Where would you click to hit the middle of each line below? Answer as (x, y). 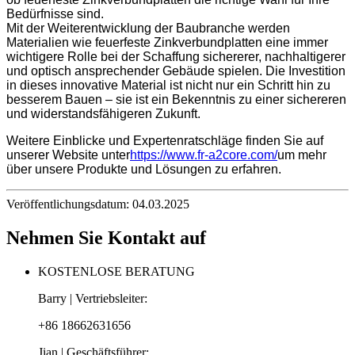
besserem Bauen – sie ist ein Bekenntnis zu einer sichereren (176, 99)
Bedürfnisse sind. (55, 13)
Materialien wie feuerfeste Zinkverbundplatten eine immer (167, 42)
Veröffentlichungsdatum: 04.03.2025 (98, 204)
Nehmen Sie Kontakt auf (106, 237)
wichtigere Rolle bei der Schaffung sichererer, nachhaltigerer (176, 56)
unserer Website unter (68, 155)
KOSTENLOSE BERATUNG (116, 271)
